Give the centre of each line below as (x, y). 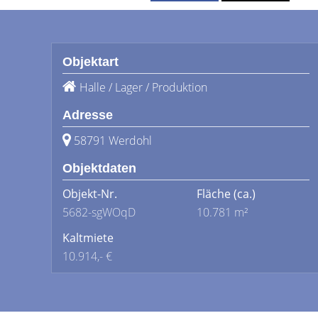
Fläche (214, 194)
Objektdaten (99, 168)
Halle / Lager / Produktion (143, 87)
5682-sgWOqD (99, 212)
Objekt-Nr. (90, 194)
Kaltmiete (88, 238)
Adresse (88, 115)
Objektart (91, 62)
